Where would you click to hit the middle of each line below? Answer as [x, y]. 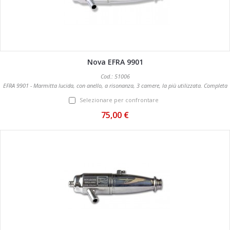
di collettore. [115, 95]
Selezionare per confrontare [119, 100]
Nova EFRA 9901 [115, 62]
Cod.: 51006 [115, 76]
